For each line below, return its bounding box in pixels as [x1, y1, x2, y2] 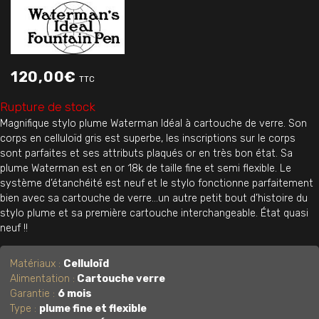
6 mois [58, 287, 93, 300]
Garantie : [10, 287, 58, 300]
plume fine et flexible [39, 302, 147, 315]
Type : [10, 302, 40, 315]
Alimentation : [10, 272, 75, 285]
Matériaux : [10, 257, 64, 270]
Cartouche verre [75, 272, 166, 285]
